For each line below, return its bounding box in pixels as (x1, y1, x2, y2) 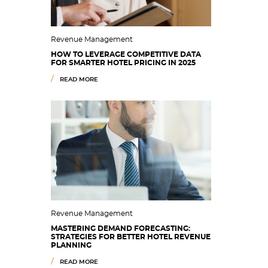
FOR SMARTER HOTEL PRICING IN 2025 (51, 59, 196, 66)
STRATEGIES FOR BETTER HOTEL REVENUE (51, 233, 211, 240)
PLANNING (51, 242, 92, 249)
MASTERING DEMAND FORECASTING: (51, 225, 190, 232)
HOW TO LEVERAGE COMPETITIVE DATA (51, 51, 201, 58)
